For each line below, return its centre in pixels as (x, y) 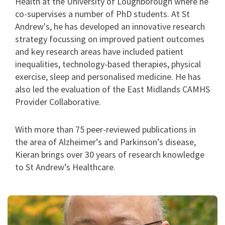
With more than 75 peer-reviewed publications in (105, 130)
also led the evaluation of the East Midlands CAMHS (113, 89)
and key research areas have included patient (99, 52)
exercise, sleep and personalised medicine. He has (108, 77)
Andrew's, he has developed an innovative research (110, 27)
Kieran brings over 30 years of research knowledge (110, 155)
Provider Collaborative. (58, 102)
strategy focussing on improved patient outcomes (110, 39)
